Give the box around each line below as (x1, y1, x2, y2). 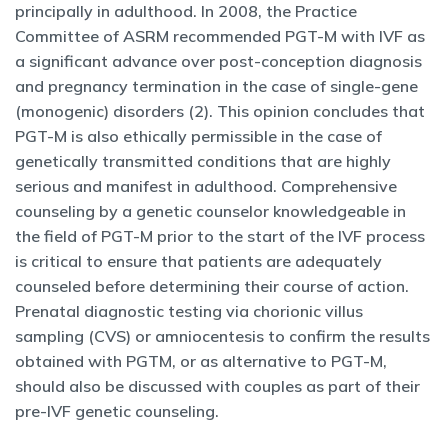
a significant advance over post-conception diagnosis (15, 51, 422, 71)
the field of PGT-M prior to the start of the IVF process (15, 226, 425, 246)
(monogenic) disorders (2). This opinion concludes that (15, 101, 425, 121)
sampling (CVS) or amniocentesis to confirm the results (15, 326, 430, 346)
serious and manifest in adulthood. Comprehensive (15, 176, 397, 196)
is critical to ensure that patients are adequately (15, 251, 382, 271)
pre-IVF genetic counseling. (15, 401, 219, 421)
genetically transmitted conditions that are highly (15, 151, 391, 171)
